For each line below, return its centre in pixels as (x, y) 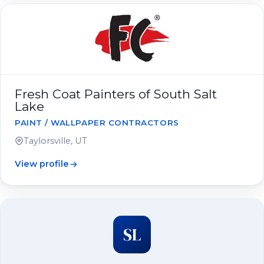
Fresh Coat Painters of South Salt (116, 94)
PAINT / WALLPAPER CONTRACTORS (97, 123)
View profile (42, 164)
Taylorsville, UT (55, 141)
